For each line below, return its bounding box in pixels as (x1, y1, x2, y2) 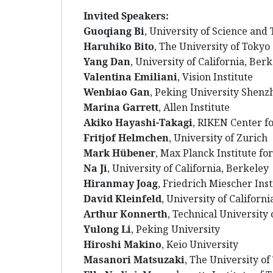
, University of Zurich (169, 131, 268, 145)
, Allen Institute (158, 101, 230, 115)
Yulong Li (83, 222, 131, 236)
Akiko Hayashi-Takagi (83, 116, 193, 130)
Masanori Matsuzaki (83, 253, 185, 267)
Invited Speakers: (83, 9, 171, 23)
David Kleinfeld (83, 192, 161, 206)
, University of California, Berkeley (107, 161, 269, 175)
